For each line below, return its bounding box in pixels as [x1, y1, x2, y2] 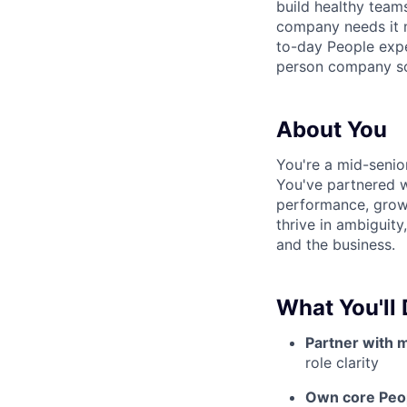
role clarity [305, 353, 379, 372]
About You [276, 116, 387, 144]
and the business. [276, 235, 395, 254]
